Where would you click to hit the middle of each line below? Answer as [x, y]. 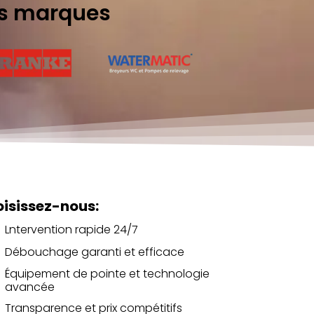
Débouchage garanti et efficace [94, 252]
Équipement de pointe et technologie [107, 273]
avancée [29, 287]
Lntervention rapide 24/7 [71, 230]
